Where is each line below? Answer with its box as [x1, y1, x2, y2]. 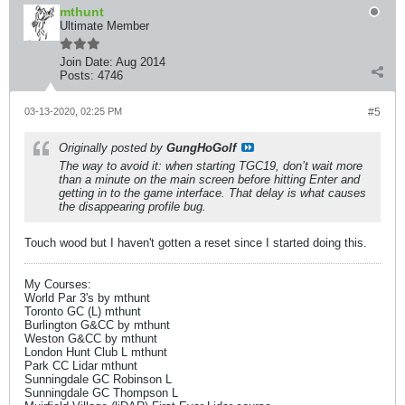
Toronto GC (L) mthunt [24, 305, 141, 318]
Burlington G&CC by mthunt [24, 318, 170, 332]
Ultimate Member [60, 19, 149, 33]
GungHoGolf [166, 141, 236, 155]
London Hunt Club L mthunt [24, 345, 167, 359]
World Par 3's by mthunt [24, 291, 150, 305]
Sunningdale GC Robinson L [24, 372, 172, 386]
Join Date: [60, 55, 113, 69]
